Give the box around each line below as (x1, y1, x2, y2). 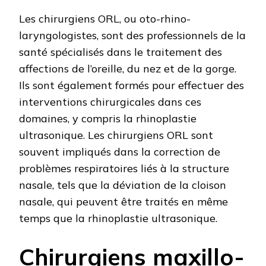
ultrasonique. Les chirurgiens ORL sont (19, 128, 213, 142)
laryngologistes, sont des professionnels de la (19, 28, 246, 43)
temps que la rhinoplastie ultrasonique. (19, 211, 217, 226)
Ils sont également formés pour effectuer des (19, 78, 244, 93)
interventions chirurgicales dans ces (19, 95, 201, 109)
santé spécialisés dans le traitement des (19, 45, 222, 59)
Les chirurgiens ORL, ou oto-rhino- (19, 12, 191, 26)
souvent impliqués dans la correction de (19, 145, 220, 159)
